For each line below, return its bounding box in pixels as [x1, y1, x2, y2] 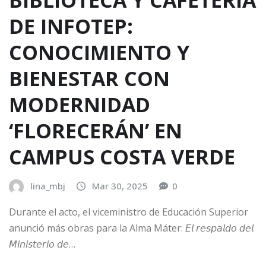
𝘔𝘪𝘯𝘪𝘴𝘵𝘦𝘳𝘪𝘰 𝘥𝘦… [9, 237, 75, 251]
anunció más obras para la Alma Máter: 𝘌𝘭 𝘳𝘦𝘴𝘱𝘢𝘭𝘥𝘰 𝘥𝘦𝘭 [9, 221, 254, 235]
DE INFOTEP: [9, 12, 133, 40]
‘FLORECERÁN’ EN [9, 117, 182, 145]
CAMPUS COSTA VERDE [9, 143, 235, 171]
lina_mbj [30, 180, 65, 192]
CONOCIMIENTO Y [9, 39, 189, 66]
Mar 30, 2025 [92, 180, 148, 192]
